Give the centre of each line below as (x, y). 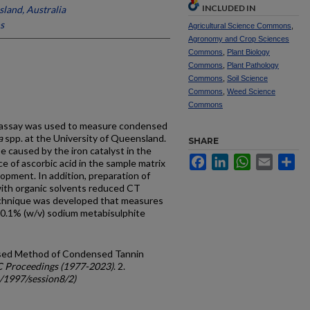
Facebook (228, 159)
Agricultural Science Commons (240, 26)
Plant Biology (248, 52)
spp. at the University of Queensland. (84, 138)
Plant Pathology (253, 65)
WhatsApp (273, 159)
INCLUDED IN (229, 8)
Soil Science (247, 78)
